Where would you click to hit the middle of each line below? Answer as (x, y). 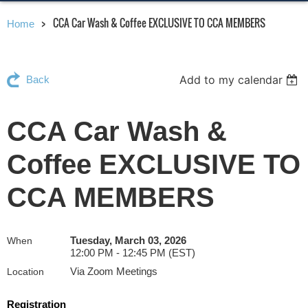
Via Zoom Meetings (114, 271)
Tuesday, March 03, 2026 (128, 240)
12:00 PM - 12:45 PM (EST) (133, 252)
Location (25, 271)
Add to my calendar (231, 79)
